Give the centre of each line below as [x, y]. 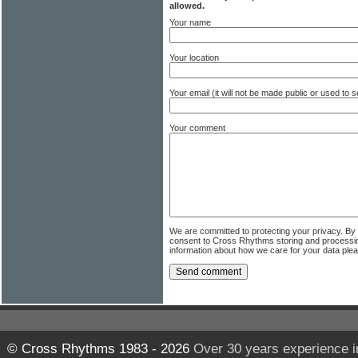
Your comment [197, 128]
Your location [194, 58]
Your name [190, 23]
